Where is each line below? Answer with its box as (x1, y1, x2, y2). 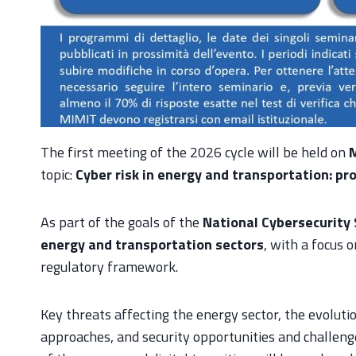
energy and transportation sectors (41, 233, 264, 255)
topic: (41, 163, 75, 185)
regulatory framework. (41, 255, 178, 277)
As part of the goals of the (41, 211, 203, 233)
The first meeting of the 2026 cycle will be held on (41, 141, 349, 163)
